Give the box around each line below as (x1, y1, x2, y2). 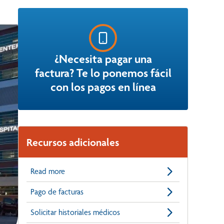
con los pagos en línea (50, 80, 156, 94)
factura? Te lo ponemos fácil (34, 66, 171, 80)
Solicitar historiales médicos (30, 207, 120, 217)
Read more (30, 166, 65, 176)
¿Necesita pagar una (54, 52, 152, 66)
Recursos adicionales (26, 135, 119, 149)
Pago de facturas (30, 187, 83, 197)
